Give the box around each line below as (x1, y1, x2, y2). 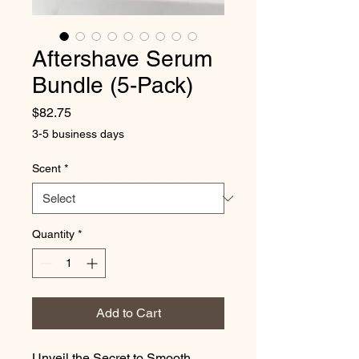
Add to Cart (95, 305, 161, 321)
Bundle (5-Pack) (32, 72, 193, 98)
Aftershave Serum (32, 46, 212, 71)
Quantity (32, 228, 75, 240)
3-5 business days (32, 127, 124, 140)
